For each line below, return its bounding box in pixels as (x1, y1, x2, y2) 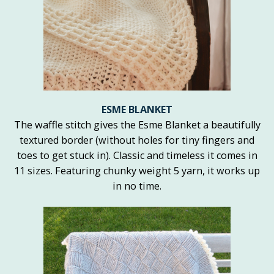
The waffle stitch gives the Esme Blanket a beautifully (13, 118, 261, 132)
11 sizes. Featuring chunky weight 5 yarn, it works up (14, 164, 260, 178)
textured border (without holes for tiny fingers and (20, 133, 254, 147)
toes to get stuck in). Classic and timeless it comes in (17, 149, 257, 163)
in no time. (113, 179, 161, 193)
